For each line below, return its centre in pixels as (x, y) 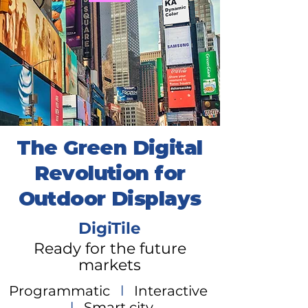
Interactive (171, 291)
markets (110, 265)
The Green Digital (110, 147)
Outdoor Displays (110, 198)
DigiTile (110, 228)
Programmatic (59, 291)
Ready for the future (110, 249)
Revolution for (110, 173)
